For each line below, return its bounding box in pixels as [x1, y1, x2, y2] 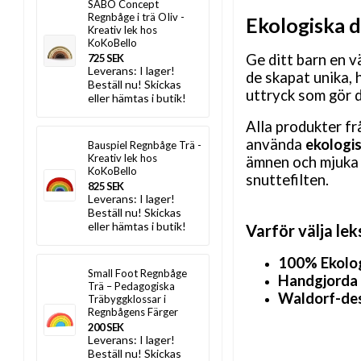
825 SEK [88, 180, 123, 193]
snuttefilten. [246, 170, 329, 189]
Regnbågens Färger [88, 305, 178, 318]
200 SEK [88, 321, 123, 334]
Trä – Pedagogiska [88, 280, 175, 293]
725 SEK [88, 52, 123, 64]
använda [246, 135, 305, 153]
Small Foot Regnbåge [88, 267, 187, 280]
